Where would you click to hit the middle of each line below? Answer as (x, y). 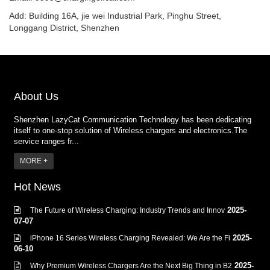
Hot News (37, 187)
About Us (36, 97)
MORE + (34, 161)
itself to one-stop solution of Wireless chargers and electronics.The (130, 131)
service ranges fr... (46, 142)
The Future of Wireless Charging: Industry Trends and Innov (127, 211)
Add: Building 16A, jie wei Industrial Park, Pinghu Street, (115, 16)
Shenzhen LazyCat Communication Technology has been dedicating (133, 120)
